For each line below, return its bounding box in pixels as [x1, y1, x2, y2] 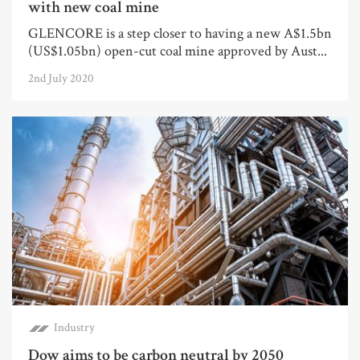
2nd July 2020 [28, 71, 94, 87]
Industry [54, 320, 95, 336]
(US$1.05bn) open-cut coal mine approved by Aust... [28, 42, 327, 61]
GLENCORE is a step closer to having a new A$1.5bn [28, 24, 332, 43]
